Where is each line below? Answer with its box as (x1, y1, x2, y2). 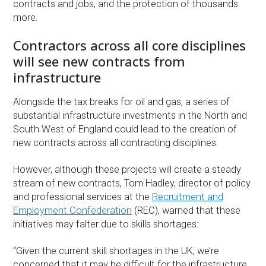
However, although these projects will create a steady (13, 164, 242, 176)
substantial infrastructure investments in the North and (13, 110, 248, 122)
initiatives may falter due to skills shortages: (13, 218, 199, 230)
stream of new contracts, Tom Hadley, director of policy (13, 178, 251, 189)
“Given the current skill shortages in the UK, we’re (13, 245, 220, 257)
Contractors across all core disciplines (13, 36, 246, 54)
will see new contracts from (13, 52, 186, 70)
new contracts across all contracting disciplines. (13, 137, 219, 149)
